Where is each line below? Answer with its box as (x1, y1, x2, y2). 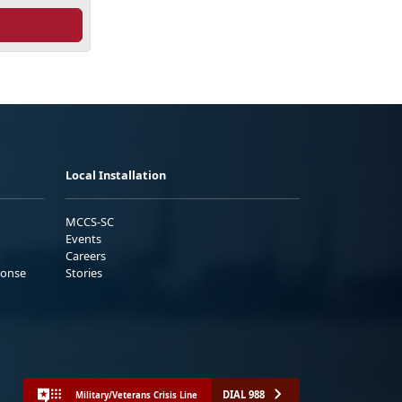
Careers (66, 248, 106, 265)
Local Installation (66, 167, 166, 184)
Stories (66, 265, 102, 282)
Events (66, 231, 101, 248)
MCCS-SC (66, 214, 114, 231)
